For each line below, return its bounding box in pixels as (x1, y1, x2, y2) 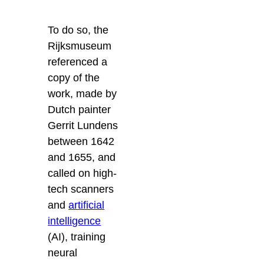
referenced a (48, 56, 108, 68)
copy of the (48, 72, 100, 84)
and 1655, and (48, 151, 116, 164)
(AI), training (48, 231, 106, 243)
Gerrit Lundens (48, 120, 118, 132)
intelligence (48, 215, 101, 227)
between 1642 (48, 136, 115, 148)
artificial (68, 199, 105, 212)
